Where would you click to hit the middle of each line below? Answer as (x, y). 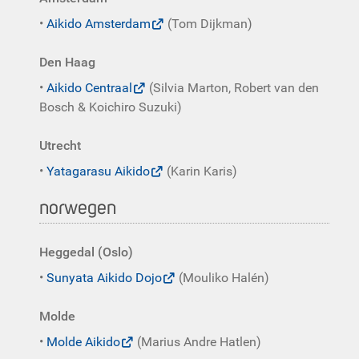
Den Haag (67, 62)
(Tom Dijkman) (208, 24)
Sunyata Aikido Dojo (104, 278)
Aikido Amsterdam (99, 24)
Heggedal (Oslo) (86, 252)
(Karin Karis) (200, 171)
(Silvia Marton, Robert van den (232, 88)
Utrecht (60, 145)
